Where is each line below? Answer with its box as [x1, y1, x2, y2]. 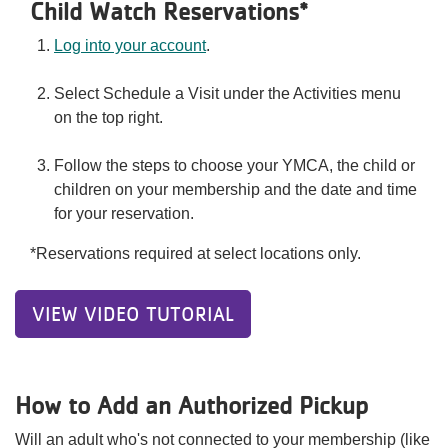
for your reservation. [54, 205, 194, 222]
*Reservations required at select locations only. [30, 245, 361, 262]
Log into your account [54, 37, 206, 54]
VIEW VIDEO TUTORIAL [32, 302, 234, 326]
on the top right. [54, 109, 171, 126]
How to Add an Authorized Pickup [15, 390, 368, 420]
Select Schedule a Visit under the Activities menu [54, 85, 401, 102]
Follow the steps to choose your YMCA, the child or [54, 157, 415, 174]
